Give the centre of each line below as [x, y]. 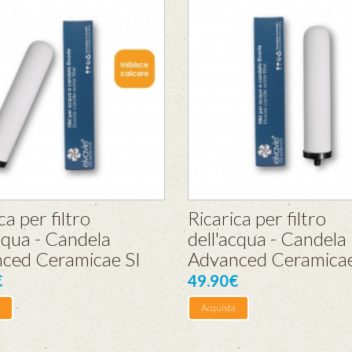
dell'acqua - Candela [267, 238]
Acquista [218, 308]
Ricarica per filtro [257, 218]
